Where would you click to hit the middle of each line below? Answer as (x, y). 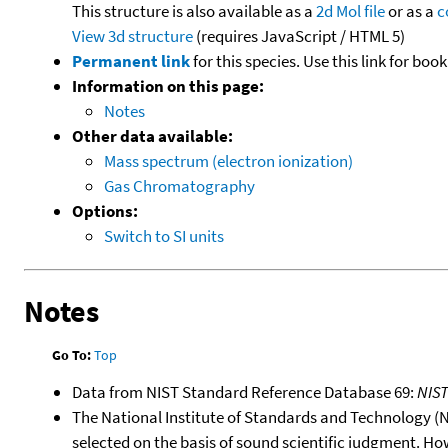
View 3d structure (132, 35)
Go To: (72, 354)
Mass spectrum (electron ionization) (228, 160)
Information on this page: (168, 85)
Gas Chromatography (179, 185)
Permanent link (131, 60)
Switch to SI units (164, 235)
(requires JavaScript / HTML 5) (299, 35)
